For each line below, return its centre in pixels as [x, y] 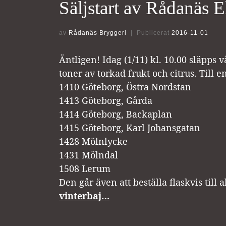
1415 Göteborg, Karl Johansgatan [130, 127]
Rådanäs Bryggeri [98, 33]
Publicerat [154, 33]
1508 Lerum [85, 168]
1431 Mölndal [89, 155]
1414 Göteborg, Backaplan [116, 114]
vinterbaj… [84, 195]
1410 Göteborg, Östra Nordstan [125, 87]
